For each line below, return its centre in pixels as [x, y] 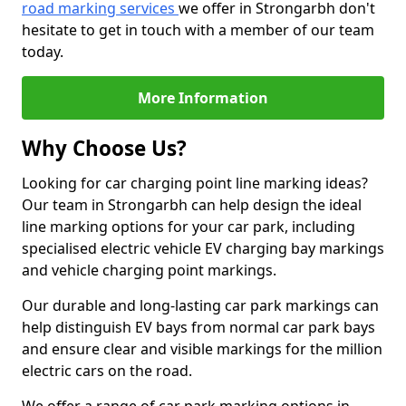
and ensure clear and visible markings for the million [202, 349]
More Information [203, 98]
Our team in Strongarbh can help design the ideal [192, 205]
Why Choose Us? [104, 148]
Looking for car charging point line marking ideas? [195, 183]
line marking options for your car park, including [188, 227]
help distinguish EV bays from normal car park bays [198, 327]
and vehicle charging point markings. [149, 270]
